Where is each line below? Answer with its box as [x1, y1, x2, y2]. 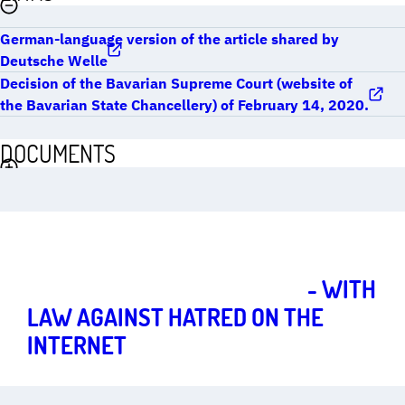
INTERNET [27, 329, 127, 360]
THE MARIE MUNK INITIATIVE [27, 273, 303, 304]
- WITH [303, 273, 376, 304]
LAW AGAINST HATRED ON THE [27, 301, 324, 332]
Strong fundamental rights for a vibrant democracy [27, 240, 305, 259]
